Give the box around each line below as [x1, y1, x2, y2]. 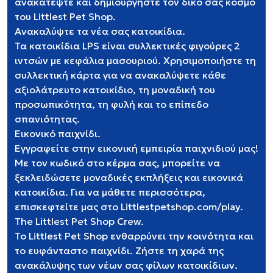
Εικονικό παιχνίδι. [15, 127, 101, 140]
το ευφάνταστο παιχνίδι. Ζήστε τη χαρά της [15, 244, 224, 257]
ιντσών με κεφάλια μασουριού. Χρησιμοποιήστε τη [15, 54, 256, 66]
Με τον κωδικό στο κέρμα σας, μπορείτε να [15, 157, 220, 169]
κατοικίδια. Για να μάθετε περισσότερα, [15, 186, 205, 198]
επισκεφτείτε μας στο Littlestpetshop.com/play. [15, 200, 243, 213]
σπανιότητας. [15, 113, 80, 125]
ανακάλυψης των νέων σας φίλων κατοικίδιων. [15, 259, 238, 271]
